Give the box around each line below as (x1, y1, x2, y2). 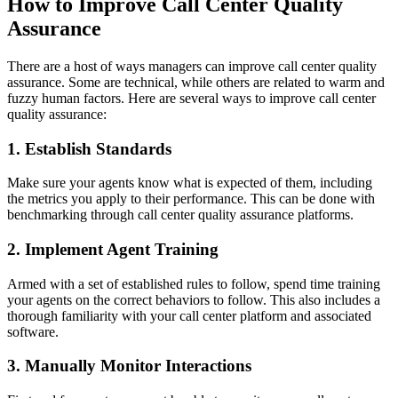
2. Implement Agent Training (7, 240, 219, 259)
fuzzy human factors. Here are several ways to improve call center (7, 90, 376, 106)
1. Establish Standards (7, 139, 171, 158)
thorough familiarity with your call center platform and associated (7, 307, 371, 323)
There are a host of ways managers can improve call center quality (7, 58, 377, 74)
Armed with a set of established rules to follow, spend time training (7, 275, 380, 291)
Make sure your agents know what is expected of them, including (7, 175, 372, 191)
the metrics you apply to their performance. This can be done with (7, 191, 375, 207)
